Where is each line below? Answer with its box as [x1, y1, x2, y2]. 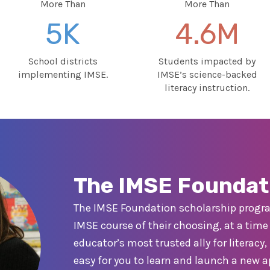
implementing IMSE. [17, 68, 108, 80]
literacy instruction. [165, 81, 250, 93]
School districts [28, 55, 98, 67]
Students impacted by [159, 55, 256, 67]
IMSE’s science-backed [157, 68, 257, 80]
